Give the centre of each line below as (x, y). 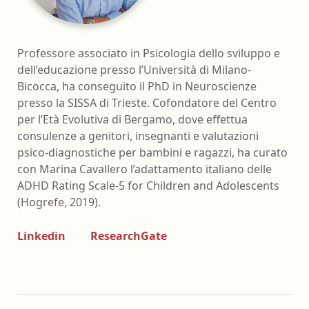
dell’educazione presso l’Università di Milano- (134, 69)
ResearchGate (129, 236)
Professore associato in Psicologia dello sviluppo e (149, 53)
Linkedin (41, 236)
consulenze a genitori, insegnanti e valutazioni (138, 136)
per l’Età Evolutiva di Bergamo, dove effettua (132, 119)
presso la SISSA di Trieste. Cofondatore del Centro (147, 102)
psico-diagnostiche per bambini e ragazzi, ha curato (152, 152)
